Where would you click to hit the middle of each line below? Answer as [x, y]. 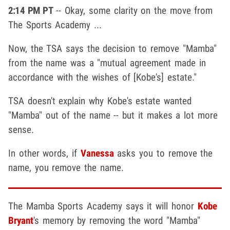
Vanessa [97, 154]
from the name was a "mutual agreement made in [107, 63]
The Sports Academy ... [55, 25]
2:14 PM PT [31, 11]
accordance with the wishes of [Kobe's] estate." [103, 78]
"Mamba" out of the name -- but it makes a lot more [113, 116]
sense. [21, 130]
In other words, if [44, 154]
